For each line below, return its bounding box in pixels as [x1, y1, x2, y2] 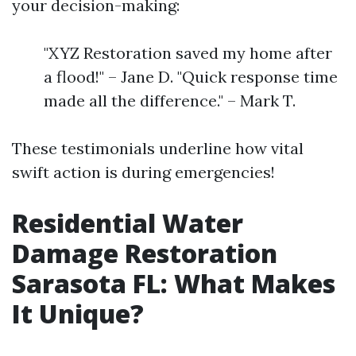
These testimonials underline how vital [12, 138, 304, 158]
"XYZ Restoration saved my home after [44, 43, 332, 63]
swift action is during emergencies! [12, 162, 275, 182]
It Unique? [12, 296, 144, 331]
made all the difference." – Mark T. [44, 91, 296, 110]
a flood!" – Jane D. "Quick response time [44, 67, 338, 87]
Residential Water [12, 206, 243, 240]
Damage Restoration [12, 236, 277, 270]
